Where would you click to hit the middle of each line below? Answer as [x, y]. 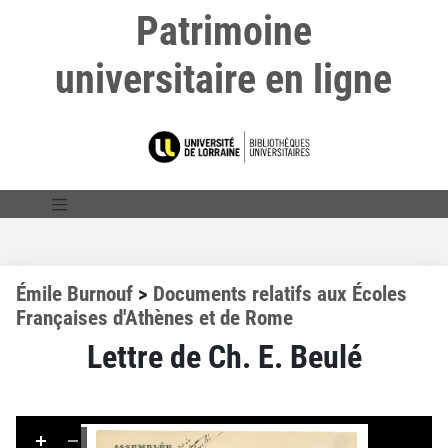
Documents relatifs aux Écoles [280, 293]
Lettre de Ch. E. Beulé [224, 356]
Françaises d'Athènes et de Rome [154, 317]
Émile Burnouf [74, 293]
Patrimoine [223, 31]
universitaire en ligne [224, 79]
